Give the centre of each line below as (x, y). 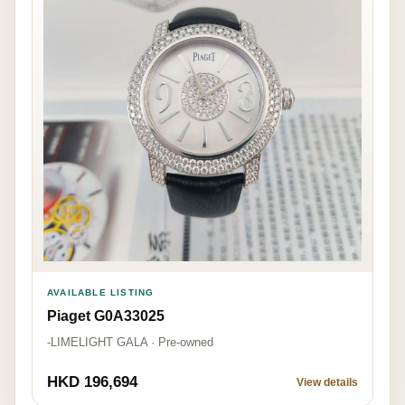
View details (327, 382)
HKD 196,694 (92, 381)
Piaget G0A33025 (106, 316)
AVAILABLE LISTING (101, 292)
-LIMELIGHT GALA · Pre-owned (130, 342)
